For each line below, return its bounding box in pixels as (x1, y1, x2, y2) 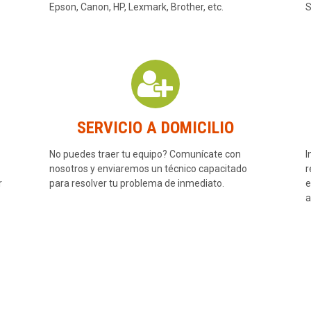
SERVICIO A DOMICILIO (76, 118, 234, 138)
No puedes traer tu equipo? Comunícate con (49, 149, 241, 160)
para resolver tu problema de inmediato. (49, 178, 224, 190)
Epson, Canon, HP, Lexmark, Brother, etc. (49, 1, 224, 13)
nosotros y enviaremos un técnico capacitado (49, 163, 247, 175)
